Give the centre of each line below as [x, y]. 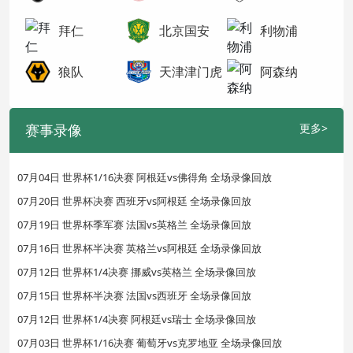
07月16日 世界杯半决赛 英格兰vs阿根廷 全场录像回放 [139, 248]
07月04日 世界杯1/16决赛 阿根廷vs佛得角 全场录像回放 [145, 177]
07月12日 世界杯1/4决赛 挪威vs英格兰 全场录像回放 [137, 271]
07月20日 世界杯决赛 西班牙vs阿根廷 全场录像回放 [134, 201]
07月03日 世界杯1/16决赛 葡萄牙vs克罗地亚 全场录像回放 [150, 342]
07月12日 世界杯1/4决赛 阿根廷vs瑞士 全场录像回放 [137, 319]
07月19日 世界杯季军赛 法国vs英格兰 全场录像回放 [134, 224]
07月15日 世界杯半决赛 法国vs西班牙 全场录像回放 [134, 295]
